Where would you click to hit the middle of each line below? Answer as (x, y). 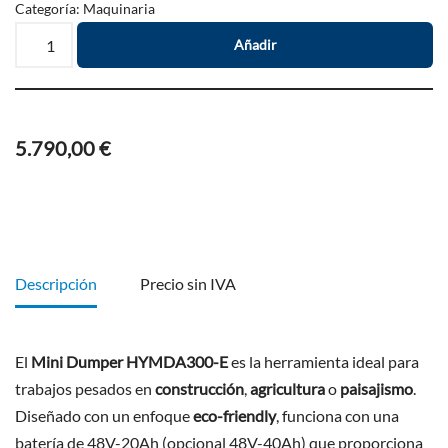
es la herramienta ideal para (323, 361)
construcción (199, 388)
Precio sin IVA (188, 283)
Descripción (56, 283)
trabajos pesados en (85, 388)
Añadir (255, 44)
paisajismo (376, 388)
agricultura (287, 388)
